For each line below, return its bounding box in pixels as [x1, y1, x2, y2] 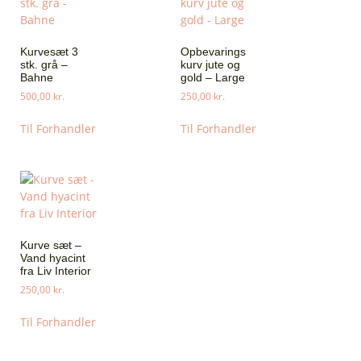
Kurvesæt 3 [20, 45, 78, 59]
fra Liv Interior [20, 264, 91, 278]
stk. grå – [20, 58, 68, 72]
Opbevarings [180, 45, 246, 59]
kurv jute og [180, 58, 240, 72]
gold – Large [180, 71, 245, 85]
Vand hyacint [20, 251, 85, 265]
